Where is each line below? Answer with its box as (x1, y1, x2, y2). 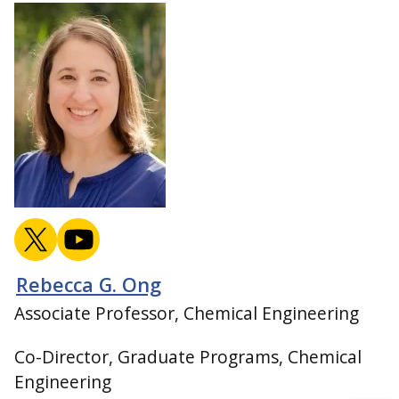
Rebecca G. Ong (16, 271, 161, 297)
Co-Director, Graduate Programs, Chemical (14, 345, 362, 370)
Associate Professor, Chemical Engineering (14, 301, 359, 326)
